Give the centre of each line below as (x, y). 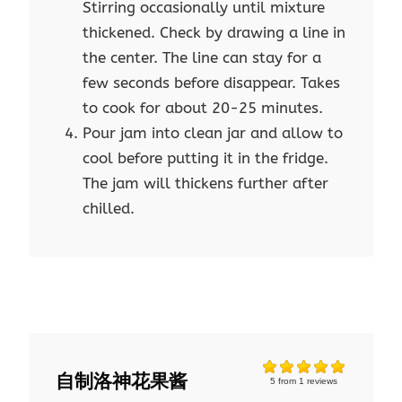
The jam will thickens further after (206, 184)
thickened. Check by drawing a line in (214, 33)
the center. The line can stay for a (202, 58)
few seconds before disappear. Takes (212, 83)
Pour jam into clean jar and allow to (213, 133)
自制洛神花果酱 (122, 381)
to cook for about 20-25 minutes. (203, 108)
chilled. (109, 209)
